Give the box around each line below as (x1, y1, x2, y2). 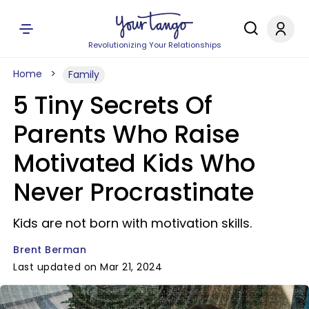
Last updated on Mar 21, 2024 (13, 260, 162, 274)
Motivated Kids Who (13, 146, 255, 180)
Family (68, 68, 99, 81)
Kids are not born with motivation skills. (13, 215, 252, 232)
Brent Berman (13, 243, 86, 257)
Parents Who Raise (13, 117, 239, 151)
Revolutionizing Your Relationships (88, 39, 221, 50)
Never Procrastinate (13, 175, 254, 209)
